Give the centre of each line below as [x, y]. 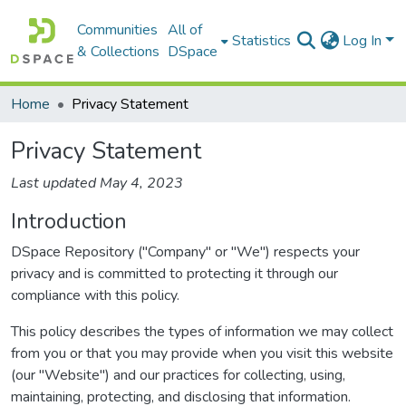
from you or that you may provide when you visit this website [202, 353]
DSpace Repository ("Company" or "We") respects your [185, 252]
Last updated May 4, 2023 [97, 183]
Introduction [69, 221]
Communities [118, 30]
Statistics [262, 41]
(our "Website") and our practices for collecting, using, [178, 375]
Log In [364, 41]
